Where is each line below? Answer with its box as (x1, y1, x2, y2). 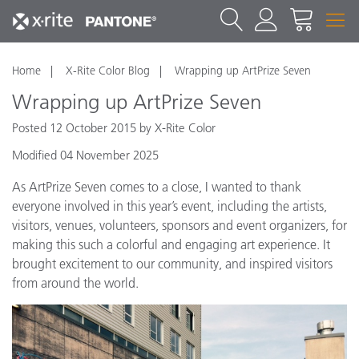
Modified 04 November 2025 (12, 147, 159, 163)
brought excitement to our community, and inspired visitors (12, 256, 333, 272)
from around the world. (12, 275, 139, 291)
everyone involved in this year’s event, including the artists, (12, 198, 327, 214)
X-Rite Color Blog (66, 63, 150, 78)
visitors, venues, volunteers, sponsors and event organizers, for (12, 217, 347, 233)
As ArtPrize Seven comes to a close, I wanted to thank (12, 179, 301, 195)
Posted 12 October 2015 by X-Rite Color (12, 120, 216, 135)
